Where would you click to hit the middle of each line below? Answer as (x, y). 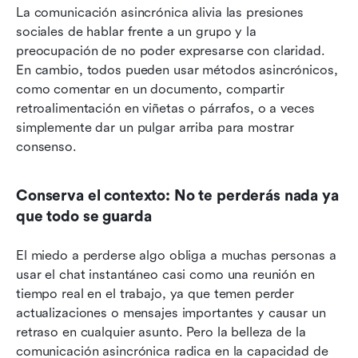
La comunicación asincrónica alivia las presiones (160, 13)
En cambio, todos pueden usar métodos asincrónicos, (177, 70)
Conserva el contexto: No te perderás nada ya (177, 196)
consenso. (46, 147)
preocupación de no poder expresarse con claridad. (171, 51)
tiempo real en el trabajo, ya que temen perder (155, 294)
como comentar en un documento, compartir (150, 89)
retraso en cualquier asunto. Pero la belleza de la (161, 332)
